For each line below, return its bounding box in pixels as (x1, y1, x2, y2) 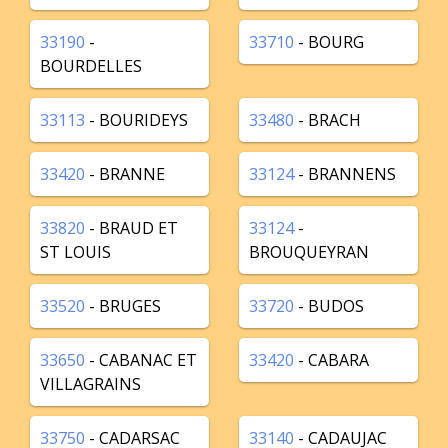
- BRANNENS (294, 163, 396, 185)
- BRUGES (85, 295, 161, 317)
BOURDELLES (40, 55, 142, 77)
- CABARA (294, 349, 369, 371)
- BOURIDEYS (85, 109, 188, 131)
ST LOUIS (40, 241, 111, 263)
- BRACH (294, 109, 361, 131)
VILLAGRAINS (40, 373, 141, 395)
